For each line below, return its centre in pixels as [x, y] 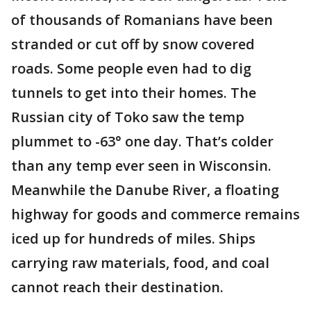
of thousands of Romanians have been [142, 20]
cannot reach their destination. [117, 287]
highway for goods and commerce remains [155, 214]
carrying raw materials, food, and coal [140, 263]
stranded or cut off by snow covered [133, 44]
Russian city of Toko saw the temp [128, 117]
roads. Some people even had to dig [131, 68]
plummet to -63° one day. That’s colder [142, 141]
